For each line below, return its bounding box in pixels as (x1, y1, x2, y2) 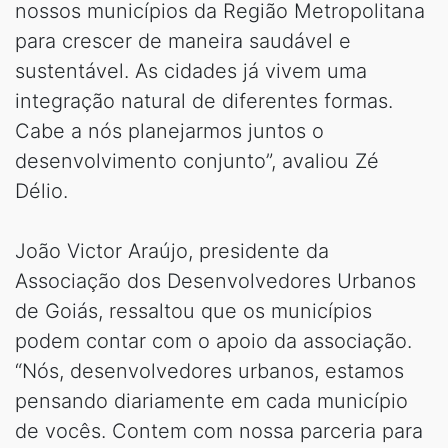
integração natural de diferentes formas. (15, 89, 393, 114)
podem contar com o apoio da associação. (15, 329, 412, 354)
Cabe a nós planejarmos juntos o (15, 119, 324, 144)
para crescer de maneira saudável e (15, 29, 351, 54)
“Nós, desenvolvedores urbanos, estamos (15, 359, 404, 384)
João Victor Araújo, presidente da (15, 239, 329, 264)
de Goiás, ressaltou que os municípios (15, 299, 372, 324)
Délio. (15, 179, 68, 204)
